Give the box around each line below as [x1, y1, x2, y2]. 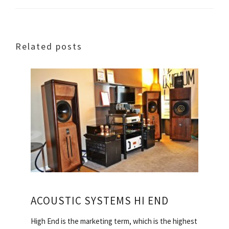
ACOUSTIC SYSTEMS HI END [31, 194, 169, 208]
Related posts [15, 40, 82, 52]
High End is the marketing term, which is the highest [31, 216, 197, 226]
